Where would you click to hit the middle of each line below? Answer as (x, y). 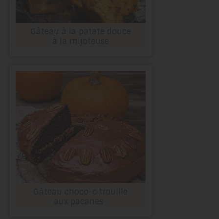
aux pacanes (81, 201)
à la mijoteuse (81, 41)
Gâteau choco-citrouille (81, 192)
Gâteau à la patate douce (81, 31)
